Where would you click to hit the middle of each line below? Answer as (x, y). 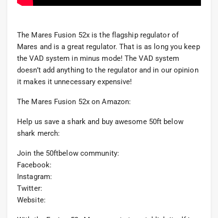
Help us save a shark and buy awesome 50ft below (100, 122)
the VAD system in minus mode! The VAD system (98, 59)
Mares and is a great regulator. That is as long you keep (109, 47)
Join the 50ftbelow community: (68, 154)
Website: (31, 200)
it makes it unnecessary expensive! (75, 82)
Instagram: (35, 177)
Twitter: (30, 189)
